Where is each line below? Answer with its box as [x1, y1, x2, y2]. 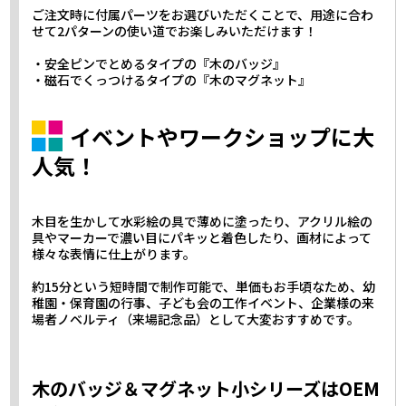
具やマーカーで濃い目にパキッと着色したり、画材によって [32, 227, 372, 246]
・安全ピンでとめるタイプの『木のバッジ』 [32, 53, 286, 72]
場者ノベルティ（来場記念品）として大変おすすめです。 [32, 309, 361, 328]
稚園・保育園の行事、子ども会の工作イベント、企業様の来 [32, 293, 375, 312]
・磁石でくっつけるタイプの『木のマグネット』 [32, 70, 312, 89]
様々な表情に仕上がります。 [32, 244, 197, 263]
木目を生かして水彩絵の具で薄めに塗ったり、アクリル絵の [32, 211, 373, 230]
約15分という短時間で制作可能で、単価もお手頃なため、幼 [32, 276, 376, 295]
